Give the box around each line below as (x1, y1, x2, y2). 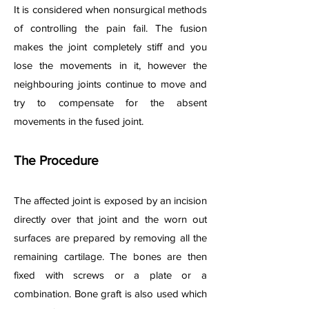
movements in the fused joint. (14, 115, 146, 127)
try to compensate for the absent (14, 97, 207, 108)
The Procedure (14, 153, 102, 168)
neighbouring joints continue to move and (14, 78, 207, 90)
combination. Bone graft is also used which (14, 288, 207, 299)
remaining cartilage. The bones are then (14, 250, 207, 262)
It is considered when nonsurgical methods (14, 3, 207, 15)
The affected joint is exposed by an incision (14, 195, 207, 206)
